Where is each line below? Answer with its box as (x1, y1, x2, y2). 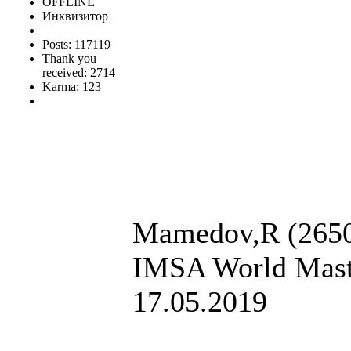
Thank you (42, 51, 96, 65)
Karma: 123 (42, 79, 101, 93)
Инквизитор (42, 9, 108, 23)
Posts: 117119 (42, 37, 110, 51)
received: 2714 (42, 65, 115, 79)
